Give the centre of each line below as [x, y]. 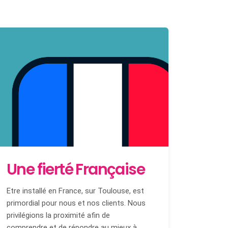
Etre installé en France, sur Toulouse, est [75, 191]
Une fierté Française [76, 169]
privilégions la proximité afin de [58, 215]
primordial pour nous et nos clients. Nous [76, 203]
